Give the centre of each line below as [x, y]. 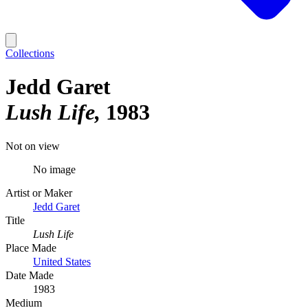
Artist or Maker [39, 192]
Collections [30, 53]
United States [62, 261]
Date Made [30, 275]
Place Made [31, 247]
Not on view [33, 146]
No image [54, 169]
